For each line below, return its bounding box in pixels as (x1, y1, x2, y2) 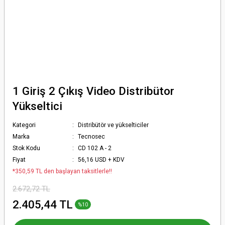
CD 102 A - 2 (78, 145, 112, 152)
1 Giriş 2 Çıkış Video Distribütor (13, 84, 174, 97)
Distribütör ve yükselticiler (78, 122, 149, 129)
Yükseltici (13, 99, 62, 113)
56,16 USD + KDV (78, 156, 125, 163)
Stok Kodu (13, 145, 40, 152)
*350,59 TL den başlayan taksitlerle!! (13, 168, 112, 175)
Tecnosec (78, 133, 105, 140)
